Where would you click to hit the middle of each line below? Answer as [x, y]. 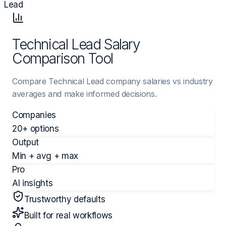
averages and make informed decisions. [84, 94]
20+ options [36, 128]
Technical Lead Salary [76, 44]
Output [25, 142]
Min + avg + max [45, 156]
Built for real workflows [68, 215]
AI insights [33, 183]
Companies [34, 115]
